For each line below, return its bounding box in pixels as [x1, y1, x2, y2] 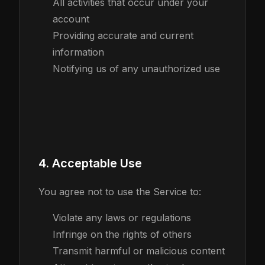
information [53, 46, 104, 58]
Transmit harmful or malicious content [53, 245, 225, 257]
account [53, 13, 89, 25]
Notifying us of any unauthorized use [53, 63, 220, 75]
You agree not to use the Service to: [38, 186, 201, 198]
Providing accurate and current [53, 30, 193, 41]
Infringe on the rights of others [53, 228, 192, 240]
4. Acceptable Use [38, 156, 142, 170]
